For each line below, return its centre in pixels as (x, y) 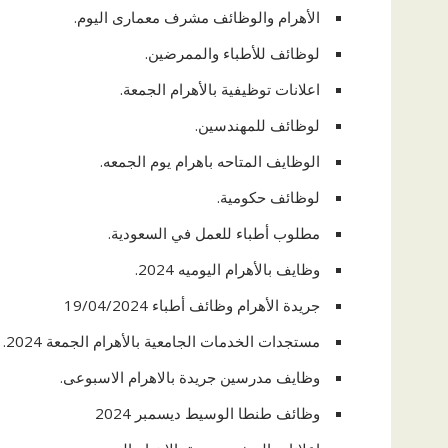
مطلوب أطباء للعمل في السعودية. (214, 233)
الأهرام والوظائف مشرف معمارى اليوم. (197, 17)
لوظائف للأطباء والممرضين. (232, 53)
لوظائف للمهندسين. (257, 125)
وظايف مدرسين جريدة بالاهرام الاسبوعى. (190, 377)
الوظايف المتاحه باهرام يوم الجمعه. (210, 161)
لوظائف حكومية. (268, 197)
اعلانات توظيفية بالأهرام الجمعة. (220, 89)
